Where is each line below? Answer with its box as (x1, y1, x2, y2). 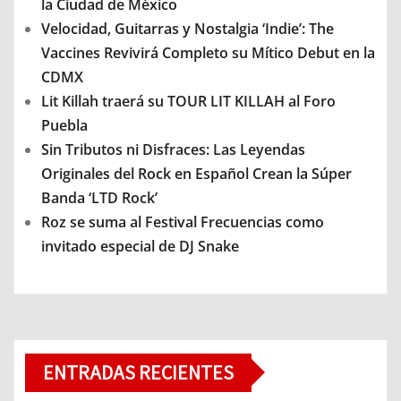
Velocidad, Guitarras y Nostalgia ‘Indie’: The (41, 18, 334, 38)
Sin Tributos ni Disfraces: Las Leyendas (41, 139, 305, 159)
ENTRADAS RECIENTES (43, 359, 234, 385)
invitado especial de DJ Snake (41, 235, 239, 256)
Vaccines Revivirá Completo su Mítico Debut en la (41, 42, 375, 63)
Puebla (41, 115, 88, 135)
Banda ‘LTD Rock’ (41, 187, 158, 208)
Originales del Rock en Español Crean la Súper (41, 163, 352, 183)
